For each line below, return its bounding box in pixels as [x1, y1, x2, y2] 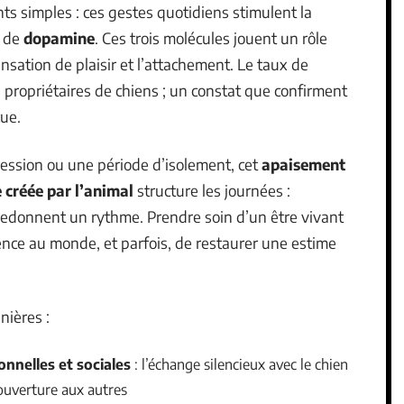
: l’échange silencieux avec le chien [131, 354, 348, 373]
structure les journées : [133, 179, 290, 200]
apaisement [262, 153, 345, 174]
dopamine [23, 27, 95, 48]
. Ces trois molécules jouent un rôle [95, 27, 327, 48]
